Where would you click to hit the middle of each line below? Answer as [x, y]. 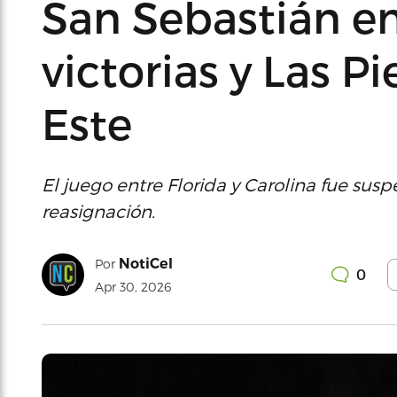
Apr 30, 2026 [133, 287]
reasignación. [98, 211]
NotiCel [146, 264]
